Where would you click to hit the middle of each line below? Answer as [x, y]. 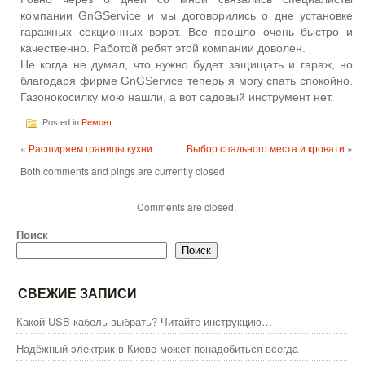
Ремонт [97, 122]
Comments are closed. [187, 206]
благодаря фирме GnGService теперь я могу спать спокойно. [187, 80]
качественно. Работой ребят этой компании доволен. [163, 48]
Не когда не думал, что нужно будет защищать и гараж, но [187, 64]
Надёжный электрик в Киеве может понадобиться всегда [157, 348]
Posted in [61, 122]
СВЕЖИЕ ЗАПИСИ [77, 293]
